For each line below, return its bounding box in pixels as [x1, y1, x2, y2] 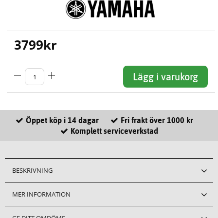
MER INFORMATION [12, 189, 71, 199]
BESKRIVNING [12, 165, 53, 175]
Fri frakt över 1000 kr [120, 115, 193, 125]
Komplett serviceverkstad [70, 126, 158, 135]
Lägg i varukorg [133, 71, 199, 83]
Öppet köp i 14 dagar [25, 115, 99, 125]
